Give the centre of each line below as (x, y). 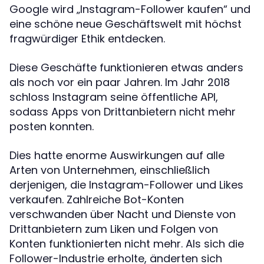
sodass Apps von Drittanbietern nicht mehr (123, 112)
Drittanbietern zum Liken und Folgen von (114, 229)
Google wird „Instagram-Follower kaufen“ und (130, 9)
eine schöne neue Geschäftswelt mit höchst (126, 24)
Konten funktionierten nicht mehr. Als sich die (127, 244)
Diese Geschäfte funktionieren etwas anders (126, 68)
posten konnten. (52, 127)
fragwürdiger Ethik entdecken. (87, 39)
